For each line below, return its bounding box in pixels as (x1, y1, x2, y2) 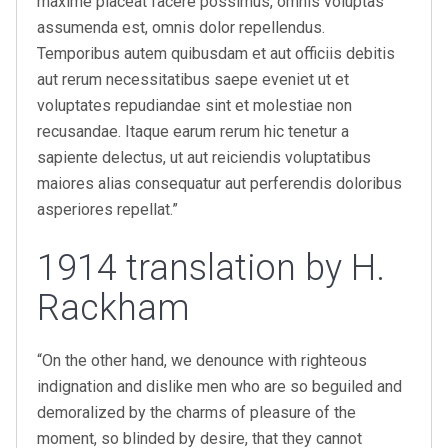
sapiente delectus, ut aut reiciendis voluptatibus (37, 148, 371, 167)
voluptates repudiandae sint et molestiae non (37, 96, 352, 115)
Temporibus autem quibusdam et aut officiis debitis (37, 44, 395, 63)
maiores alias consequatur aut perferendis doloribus (37, 174, 402, 193)
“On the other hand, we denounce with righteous (37, 351, 367, 370)
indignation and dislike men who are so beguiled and (37, 377, 402, 396)
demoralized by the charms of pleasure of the (37, 403, 356, 422)
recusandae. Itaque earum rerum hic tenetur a (37, 122, 349, 141)
